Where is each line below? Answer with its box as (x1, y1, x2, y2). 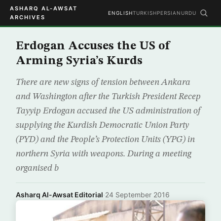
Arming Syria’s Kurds (16, 55, 143, 67)
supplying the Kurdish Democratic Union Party (16, 121, 189, 130)
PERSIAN (157, 10, 181, 16)
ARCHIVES (10, 14, 45, 21)
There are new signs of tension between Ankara (16, 78, 190, 87)
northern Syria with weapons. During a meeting (16, 149, 191, 158)
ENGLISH (108, 10, 133, 16)
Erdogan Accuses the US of (16, 40, 170, 52)
